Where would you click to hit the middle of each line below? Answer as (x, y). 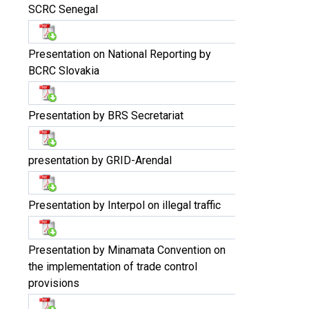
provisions (54, 283)
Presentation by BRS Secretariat (106, 116)
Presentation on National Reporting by (120, 54)
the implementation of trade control (113, 267)
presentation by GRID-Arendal (100, 160)
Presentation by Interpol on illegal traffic (124, 205)
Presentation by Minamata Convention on (127, 250)
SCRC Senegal (63, 9)
